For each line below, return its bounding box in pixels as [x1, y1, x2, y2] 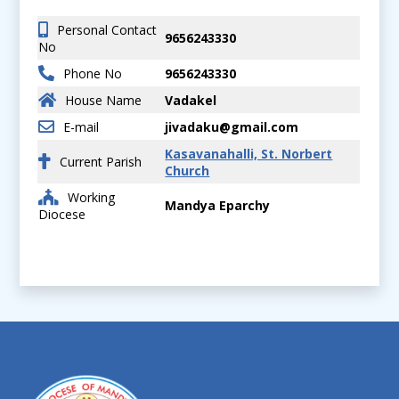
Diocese [38, 205, 86, 223]
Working [68, 188, 116, 206]
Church [165, 161, 210, 179]
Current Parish [60, 152, 142, 170]
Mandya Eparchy [165, 196, 271, 214]
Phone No [63, 64, 123, 82]
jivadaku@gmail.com [165, 118, 299, 135]
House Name [65, 91, 142, 109]
